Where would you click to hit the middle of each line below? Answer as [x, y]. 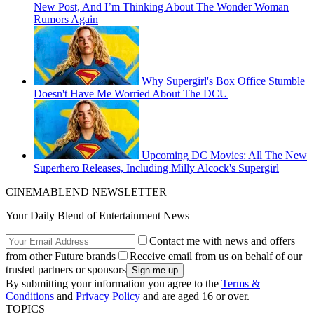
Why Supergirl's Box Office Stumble [223, 81]
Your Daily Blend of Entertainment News [97, 216]
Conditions [30, 296]
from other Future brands [61, 257]
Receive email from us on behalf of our [216, 257]
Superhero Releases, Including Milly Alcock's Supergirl [156, 168]
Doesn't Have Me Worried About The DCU [131, 94]
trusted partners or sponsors [66, 270]
